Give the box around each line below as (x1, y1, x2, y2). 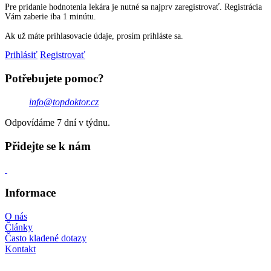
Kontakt (5, 243, 36, 254)
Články (5, 221, 33, 232)
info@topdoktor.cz (29, 96, 99, 107)
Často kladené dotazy (5, 232, 87, 243)
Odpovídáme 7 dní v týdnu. (5, 117, 110, 128)
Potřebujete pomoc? (5, 72, 104, 85)
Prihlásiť (5, 50, 38, 60)
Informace (5, 186, 56, 199)
